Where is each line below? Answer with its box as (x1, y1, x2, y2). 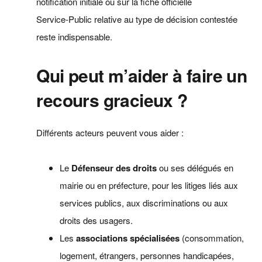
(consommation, (180, 231, 244, 244)
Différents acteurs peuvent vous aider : (36, 126, 184, 139)
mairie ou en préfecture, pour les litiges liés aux (60, 178, 239, 191)
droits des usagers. (60, 213, 133, 226)
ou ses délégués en (157, 161, 234, 174)
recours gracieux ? (36, 87, 188, 112)
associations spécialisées (76, 231, 180, 244)
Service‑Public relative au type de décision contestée (36, 12, 238, 25)
